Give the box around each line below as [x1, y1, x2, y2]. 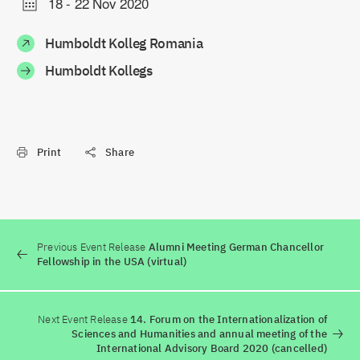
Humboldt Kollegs [45, 62, 153, 80]
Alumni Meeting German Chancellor [145, 240, 325, 254]
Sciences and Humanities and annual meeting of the [72, 327, 327, 341]
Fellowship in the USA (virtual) [37, 255, 187, 268]
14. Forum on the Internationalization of [127, 313, 327, 326]
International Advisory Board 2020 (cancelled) [96, 342, 327, 355]
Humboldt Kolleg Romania [45, 35, 203, 52]
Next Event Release [38, 313, 128, 326]
